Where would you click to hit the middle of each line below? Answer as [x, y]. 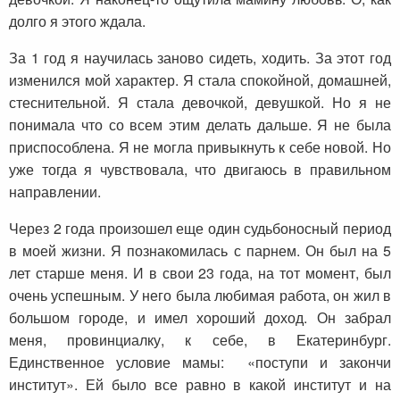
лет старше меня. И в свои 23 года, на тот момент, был [200, 273]
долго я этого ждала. [77, 21]
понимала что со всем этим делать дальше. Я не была [200, 125]
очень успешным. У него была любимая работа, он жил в [200, 296]
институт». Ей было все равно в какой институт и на [200, 385]
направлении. [55, 192]
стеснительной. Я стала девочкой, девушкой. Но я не [200, 103]
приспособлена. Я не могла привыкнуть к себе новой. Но [200, 147]
